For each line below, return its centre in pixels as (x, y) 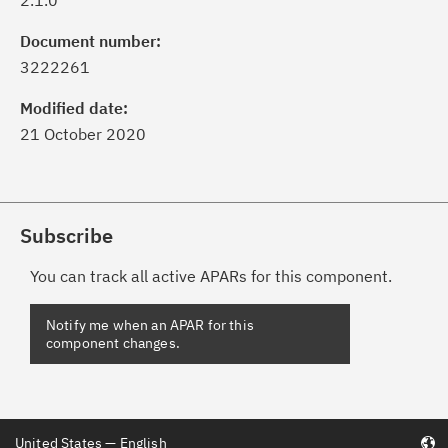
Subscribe (66, 235)
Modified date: (74, 108)
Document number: (90, 41)
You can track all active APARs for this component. (211, 276)
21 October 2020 (83, 134)
